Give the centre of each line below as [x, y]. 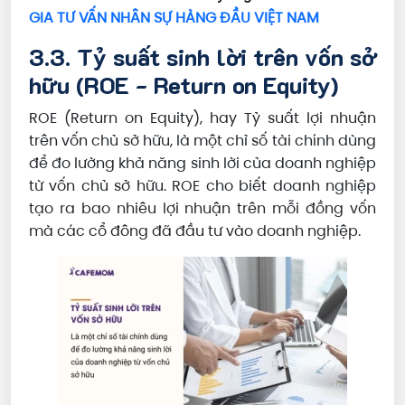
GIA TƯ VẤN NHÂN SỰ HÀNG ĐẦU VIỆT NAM [174, 18]
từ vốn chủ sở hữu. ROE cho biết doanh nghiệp [202, 186]
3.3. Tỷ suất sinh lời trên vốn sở [202, 57]
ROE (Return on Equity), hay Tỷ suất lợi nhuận [202, 118]
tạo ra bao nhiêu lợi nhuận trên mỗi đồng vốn [202, 209]
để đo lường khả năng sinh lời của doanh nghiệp [202, 164]
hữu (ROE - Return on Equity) [184, 85]
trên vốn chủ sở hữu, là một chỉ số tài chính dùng [202, 141]
